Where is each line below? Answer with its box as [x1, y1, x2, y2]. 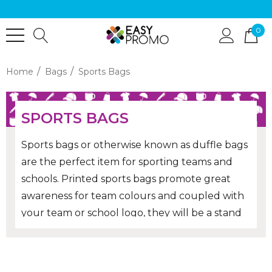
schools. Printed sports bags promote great [21, 173, 231, 185]
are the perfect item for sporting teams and [21, 156, 233, 168]
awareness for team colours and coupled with [21, 190, 244, 202]
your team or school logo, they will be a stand [21, 207, 242, 219]
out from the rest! [21, 224, 107, 236]
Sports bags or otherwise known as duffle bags [21, 139, 248, 151]
